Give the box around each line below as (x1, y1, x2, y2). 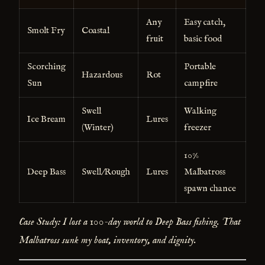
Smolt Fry (27, 25, 64, 37)
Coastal (81, 25, 109, 37)
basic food (183, 33, 222, 46)
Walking (183, 105, 216, 118)
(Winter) (81, 122, 114, 134)
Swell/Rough (81, 166, 130, 179)
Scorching (27, 61, 66, 73)
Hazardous (81, 69, 122, 82)
